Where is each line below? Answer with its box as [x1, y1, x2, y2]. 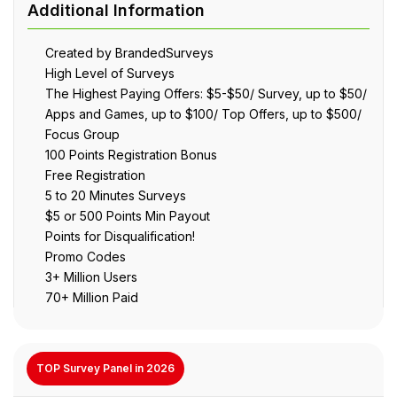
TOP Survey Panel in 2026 [36, 362, 175, 375]
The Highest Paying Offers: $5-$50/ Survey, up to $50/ [45, 85, 367, 101]
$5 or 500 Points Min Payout [45, 207, 210, 223]
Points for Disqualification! [45, 228, 195, 244]
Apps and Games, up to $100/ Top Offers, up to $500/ [45, 105, 362, 121]
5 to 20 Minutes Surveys [45, 187, 186, 203]
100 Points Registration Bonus [45, 146, 217, 162]
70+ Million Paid [45, 289, 138, 305]
